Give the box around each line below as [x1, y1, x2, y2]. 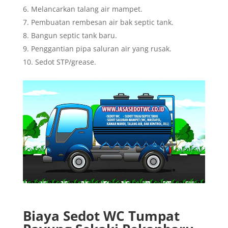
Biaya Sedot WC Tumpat [22, 206, 180, 225]
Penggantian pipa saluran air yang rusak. [31, 43, 172, 53]
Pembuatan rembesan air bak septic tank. [31, 17, 174, 27]
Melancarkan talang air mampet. [31, 4, 142, 14]
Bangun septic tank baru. [31, 30, 117, 40]
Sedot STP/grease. [35, 56, 96, 67]
